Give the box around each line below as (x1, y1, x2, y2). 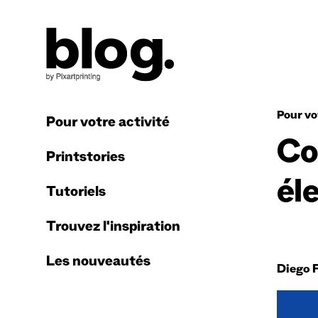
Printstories (46, 150, 125, 167)
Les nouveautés (46, 255, 150, 271)
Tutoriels (46, 185, 106, 202)
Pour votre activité (46, 116, 170, 132)
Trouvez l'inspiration (46, 220, 180, 236)
